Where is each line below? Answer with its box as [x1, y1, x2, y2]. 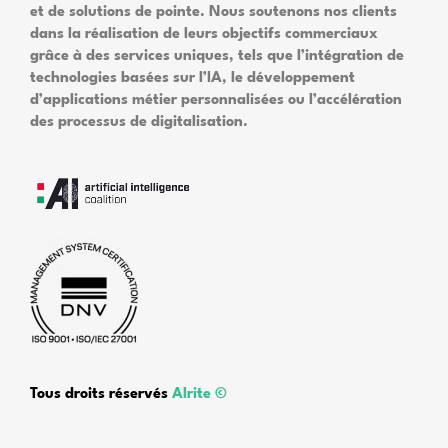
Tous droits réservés [30, 387, 172, 403]
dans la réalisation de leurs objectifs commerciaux [30, 27, 378, 43]
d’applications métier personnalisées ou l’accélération [30, 93, 402, 109]
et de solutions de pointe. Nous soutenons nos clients [30, 5, 397, 21]
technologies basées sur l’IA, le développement [30, 71, 355, 87]
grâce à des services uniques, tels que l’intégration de [30, 49, 404, 65]
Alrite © [172, 387, 227, 403]
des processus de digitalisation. [30, 115, 248, 131]
